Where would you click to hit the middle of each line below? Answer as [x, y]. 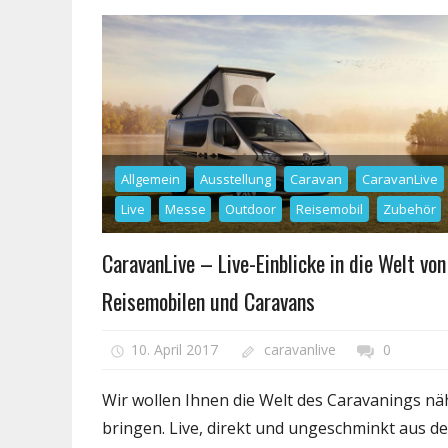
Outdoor [251, 208]
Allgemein [150, 178]
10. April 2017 [174, 350]
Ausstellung [235, 178]
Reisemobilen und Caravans [208, 300]
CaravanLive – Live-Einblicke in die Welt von [274, 262]
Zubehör [409, 208]
